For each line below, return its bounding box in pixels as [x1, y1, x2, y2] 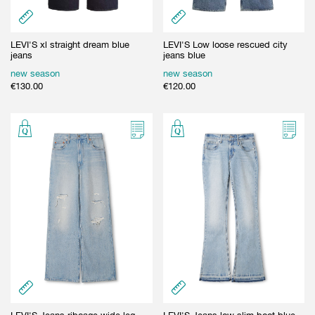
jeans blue [162, 49, 205, 60]
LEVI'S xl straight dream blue [11, 39, 129, 50]
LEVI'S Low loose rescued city [162, 39, 288, 50]
